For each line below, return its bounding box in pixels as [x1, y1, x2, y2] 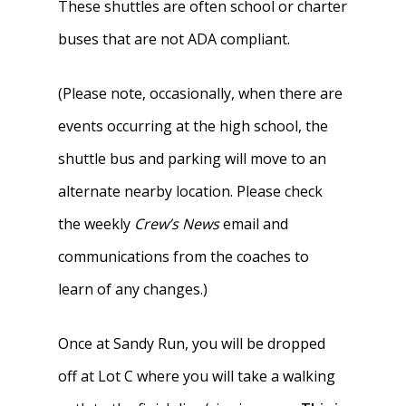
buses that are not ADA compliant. [58, 29, 291, 49]
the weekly [58, 214, 135, 234]
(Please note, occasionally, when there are [58, 83, 343, 103]
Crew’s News [134, 214, 220, 234]
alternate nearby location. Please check [58, 181, 324, 201]
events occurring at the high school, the [58, 116, 329, 136]
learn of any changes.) [58, 279, 208, 299]
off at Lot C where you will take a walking [58, 366, 336, 386]
